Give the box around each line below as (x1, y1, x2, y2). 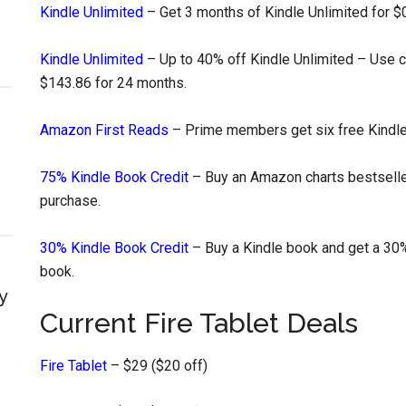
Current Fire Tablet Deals (40, 307, 358, 339)
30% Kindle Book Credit (40, 239, 188, 256)
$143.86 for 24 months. (40, 74, 187, 92)
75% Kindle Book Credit (40, 169, 188, 186)
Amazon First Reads (40, 121, 169, 139)
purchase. (40, 192, 101, 209)
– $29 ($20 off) (107, 357, 208, 374)
